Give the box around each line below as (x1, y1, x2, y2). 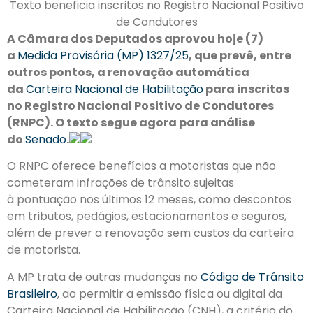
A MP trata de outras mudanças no (7, 268, 201, 285)
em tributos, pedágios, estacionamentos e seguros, (7, 208, 286, 225)
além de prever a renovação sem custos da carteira (7, 225, 294, 242)
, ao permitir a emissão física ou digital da (57, 285, 282, 302)
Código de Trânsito (201, 268, 304, 285)
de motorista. (7, 242, 80, 259)
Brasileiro (7, 285, 57, 302)
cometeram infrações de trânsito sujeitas (7, 175, 234, 191)
